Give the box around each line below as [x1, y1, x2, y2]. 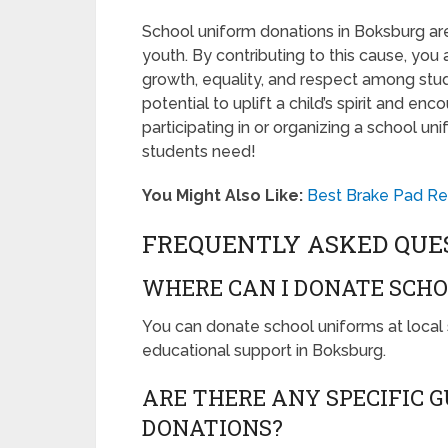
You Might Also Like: [142, 186, 303, 206]
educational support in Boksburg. [142, 341, 386, 361]
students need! [142, 142, 256, 162]
